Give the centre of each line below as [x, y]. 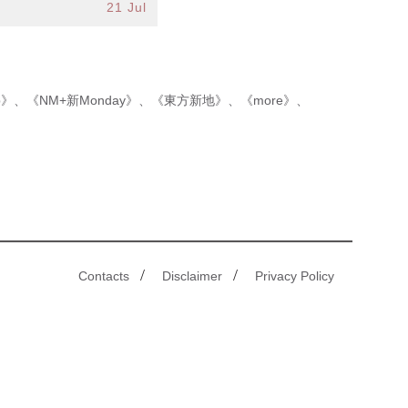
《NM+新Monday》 [82, 101]
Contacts [104, 276]
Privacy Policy [295, 276]
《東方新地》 [189, 101]
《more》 [268, 101]
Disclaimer [192, 276]
